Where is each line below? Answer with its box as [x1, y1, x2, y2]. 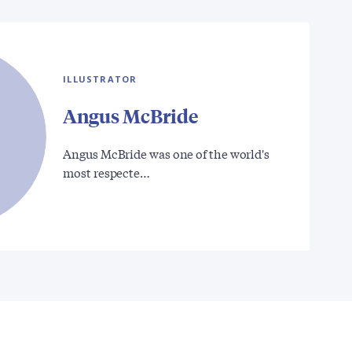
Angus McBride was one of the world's [63, 145, 270, 163]
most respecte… [63, 163, 150, 181]
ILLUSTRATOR [63, 73, 137, 86]
